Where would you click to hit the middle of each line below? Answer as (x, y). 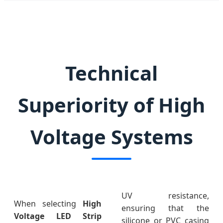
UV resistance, (165, 196)
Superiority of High (111, 105)
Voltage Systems (111, 137)
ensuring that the (165, 208)
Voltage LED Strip (58, 216)
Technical (111, 73)
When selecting (48, 204)
